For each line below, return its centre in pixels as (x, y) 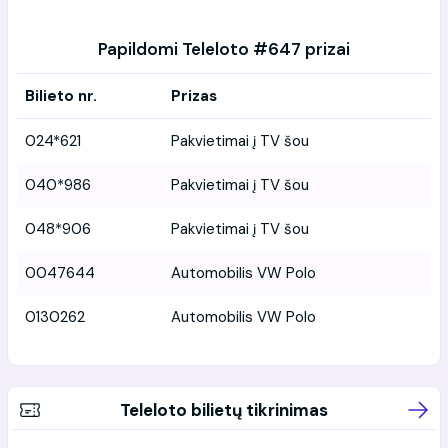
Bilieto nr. (61, 95)
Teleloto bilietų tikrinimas (224, 409)
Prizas (194, 95)
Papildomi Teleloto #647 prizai (224, 48)
